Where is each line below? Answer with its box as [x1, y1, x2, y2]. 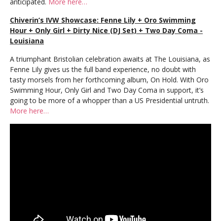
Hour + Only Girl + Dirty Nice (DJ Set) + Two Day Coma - [10, 25, 203, 35]
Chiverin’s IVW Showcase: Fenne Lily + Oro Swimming [10, 15, 196, 25]
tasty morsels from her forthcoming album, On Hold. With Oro [10, 74, 209, 84]
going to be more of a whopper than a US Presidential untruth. [10, 95, 209, 105]
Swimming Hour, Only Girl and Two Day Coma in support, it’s [10, 85, 204, 95]
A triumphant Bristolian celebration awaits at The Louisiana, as [10, 54, 210, 64]
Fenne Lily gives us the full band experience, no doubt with [10, 64, 196, 74]
